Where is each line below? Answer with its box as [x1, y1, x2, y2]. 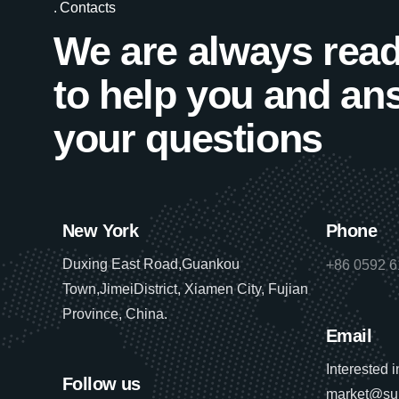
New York [62, 221, 139, 240]
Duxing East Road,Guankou [62, 256, 240, 272]
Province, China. [62, 306, 167, 322]
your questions [53, 116, 323, 161]
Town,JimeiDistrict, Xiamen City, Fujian [62, 281, 308, 297]
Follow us [62, 374, 141, 394]
